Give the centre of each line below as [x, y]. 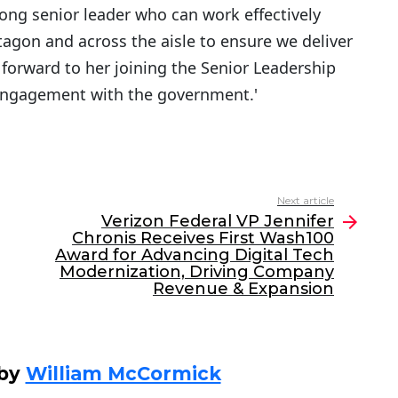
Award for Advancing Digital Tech [195, 255]
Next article [306, 200]
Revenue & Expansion [243, 288]
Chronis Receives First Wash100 [203, 238]
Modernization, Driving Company [197, 271]
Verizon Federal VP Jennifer [218, 221]
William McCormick [123, 373]
